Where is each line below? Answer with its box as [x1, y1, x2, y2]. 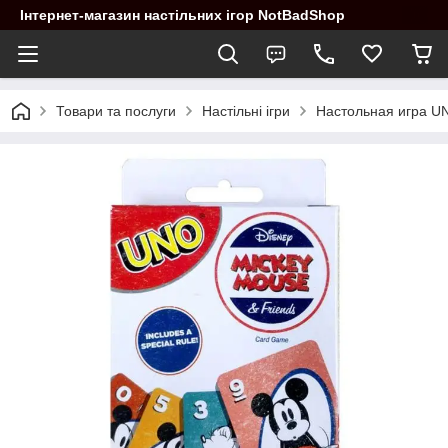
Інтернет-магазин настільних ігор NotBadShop [20, 7, 345, 23]
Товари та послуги [56, 103, 176, 119]
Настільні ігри [202, 103, 290, 119]
